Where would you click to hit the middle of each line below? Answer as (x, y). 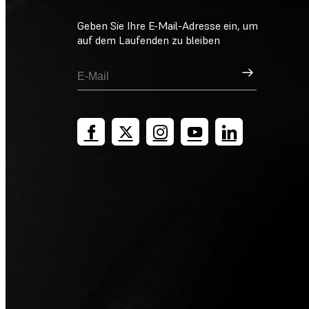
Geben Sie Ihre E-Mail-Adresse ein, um (168, 26)
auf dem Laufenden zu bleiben (149, 40)
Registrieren (269, 70)
